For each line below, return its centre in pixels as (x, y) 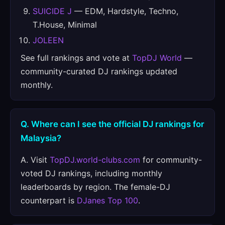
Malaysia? (41, 138)
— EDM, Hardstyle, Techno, (125, 11)
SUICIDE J (52, 11)
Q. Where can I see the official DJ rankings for (113, 124)
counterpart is (49, 200)
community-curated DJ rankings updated (99, 71)
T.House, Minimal (65, 25)
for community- (171, 160)
